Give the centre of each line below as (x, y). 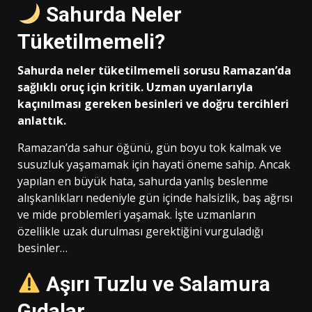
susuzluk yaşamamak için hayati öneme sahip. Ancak (154, 164)
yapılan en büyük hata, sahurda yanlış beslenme (143, 181)
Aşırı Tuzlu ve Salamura (156, 283)
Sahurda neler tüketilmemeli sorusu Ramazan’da (154, 70)
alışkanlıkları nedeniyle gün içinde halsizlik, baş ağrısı (155, 197)
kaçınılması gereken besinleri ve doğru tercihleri (153, 103)
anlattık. (42, 120)
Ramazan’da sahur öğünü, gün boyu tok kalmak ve (149, 147)
